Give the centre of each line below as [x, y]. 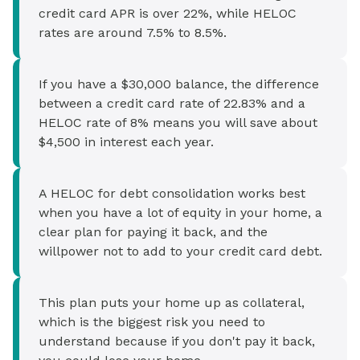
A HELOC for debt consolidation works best [172, 193]
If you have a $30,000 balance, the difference [179, 84]
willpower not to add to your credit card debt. [180, 251]
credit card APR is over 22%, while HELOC [168, 13]
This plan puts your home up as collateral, [172, 303]
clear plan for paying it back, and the [153, 232]
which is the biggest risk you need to [152, 322]
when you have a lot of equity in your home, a [180, 213]
